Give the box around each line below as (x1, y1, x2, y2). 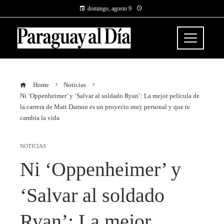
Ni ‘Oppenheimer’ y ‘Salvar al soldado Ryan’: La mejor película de (20, 92, 199, 99)
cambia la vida (20, 114, 59, 121)
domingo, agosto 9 (87, 5, 131, 12)
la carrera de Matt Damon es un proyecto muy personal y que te (20, 103, 190, 110)
